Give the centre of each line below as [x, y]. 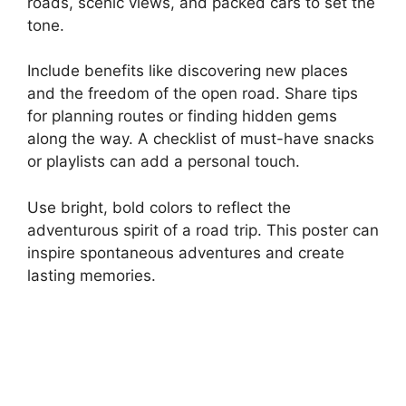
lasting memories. [92, 275]
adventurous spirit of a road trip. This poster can [203, 230]
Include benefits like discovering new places [188, 71]
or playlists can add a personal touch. [164, 162]
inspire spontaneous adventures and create [186, 252]
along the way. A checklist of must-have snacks [201, 139]
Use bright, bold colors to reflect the [159, 207]
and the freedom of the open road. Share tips [193, 94]
